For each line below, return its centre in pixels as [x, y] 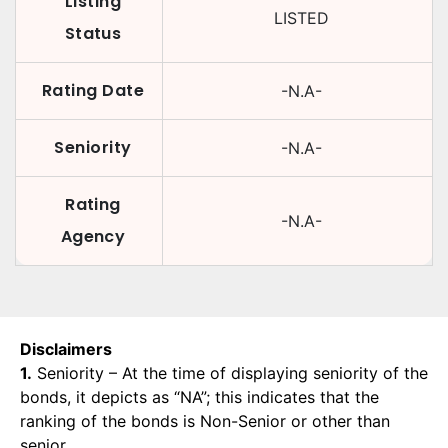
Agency [93, 236]
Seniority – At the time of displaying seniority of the [230, 373]
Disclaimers [66, 349]
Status [93, 33]
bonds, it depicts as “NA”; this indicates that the [199, 397]
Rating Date [93, 90]
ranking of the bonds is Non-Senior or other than [205, 421]
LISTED [301, 18]
